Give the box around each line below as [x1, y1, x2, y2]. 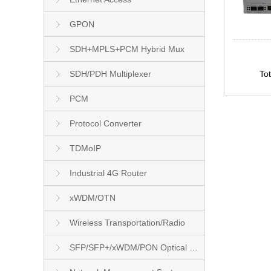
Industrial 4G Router [70, 168, 147, 178]
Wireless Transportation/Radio [70, 218, 185, 227]
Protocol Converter [70, 119, 142, 128]
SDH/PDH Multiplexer [70, 69, 151, 79]
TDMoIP [70, 143, 101, 153]
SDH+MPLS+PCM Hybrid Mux [70, 44, 184, 54]
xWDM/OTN [70, 193, 116, 203]
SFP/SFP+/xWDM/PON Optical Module [189, 243, 198, 252]
